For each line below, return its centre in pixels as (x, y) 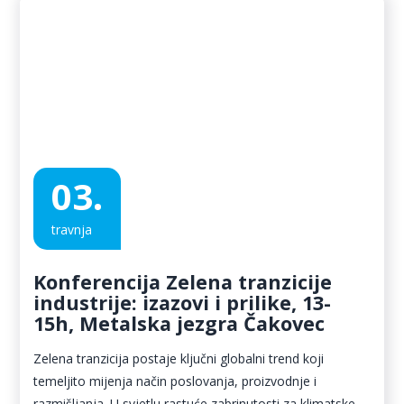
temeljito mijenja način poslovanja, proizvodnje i (175, 381)
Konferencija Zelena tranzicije (183, 281)
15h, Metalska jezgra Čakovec (179, 323)
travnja (72, 229)
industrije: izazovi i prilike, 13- (182, 302)
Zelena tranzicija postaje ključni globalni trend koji (179, 358)
